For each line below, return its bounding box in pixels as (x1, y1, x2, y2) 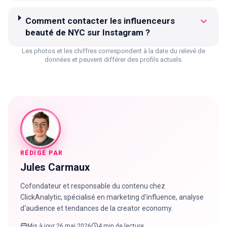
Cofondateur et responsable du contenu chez (20, 181, 165, 190)
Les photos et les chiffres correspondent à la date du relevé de (22, 47, 205, 55)
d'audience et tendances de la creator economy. (20, 204, 173, 212)
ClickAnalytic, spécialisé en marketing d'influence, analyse (20, 193, 204, 201)
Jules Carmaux (20, 161, 90, 173)
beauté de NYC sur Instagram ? (25, 27, 150, 37)
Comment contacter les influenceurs (25, 15, 175, 26)
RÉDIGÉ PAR (20, 149, 63, 157)
